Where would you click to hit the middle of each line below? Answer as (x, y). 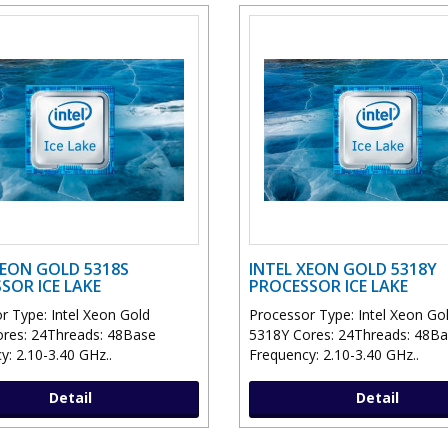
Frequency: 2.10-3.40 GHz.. (334, 355)
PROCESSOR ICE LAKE (328, 286)
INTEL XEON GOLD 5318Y (343, 269)
